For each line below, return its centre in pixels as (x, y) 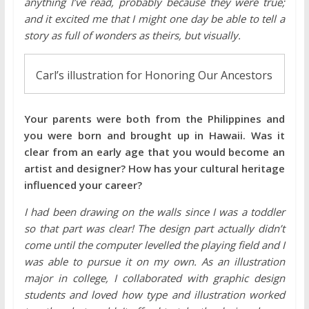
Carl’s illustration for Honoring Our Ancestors (154, 75)
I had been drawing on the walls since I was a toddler (154, 211)
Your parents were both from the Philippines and (154, 118)
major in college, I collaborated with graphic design (154, 278)
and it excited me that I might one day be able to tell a (154, 19)
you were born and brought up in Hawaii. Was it (154, 135)
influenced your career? (83, 185)
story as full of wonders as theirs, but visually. (132, 36)
